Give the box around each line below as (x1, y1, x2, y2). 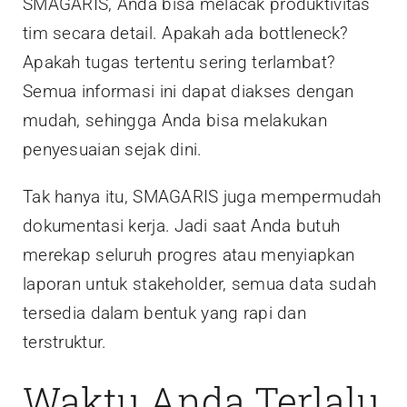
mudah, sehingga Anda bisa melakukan (23, 110, 327, 132)
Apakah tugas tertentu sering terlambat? (23, 52, 336, 74)
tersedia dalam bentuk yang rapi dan (23, 303, 306, 324)
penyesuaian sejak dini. (23, 139, 203, 161)
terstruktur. (23, 332, 107, 353)
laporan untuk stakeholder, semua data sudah (23, 273, 377, 295)
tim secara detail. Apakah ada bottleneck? (23, 23, 349, 45)
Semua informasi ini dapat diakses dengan (23, 81, 354, 103)
